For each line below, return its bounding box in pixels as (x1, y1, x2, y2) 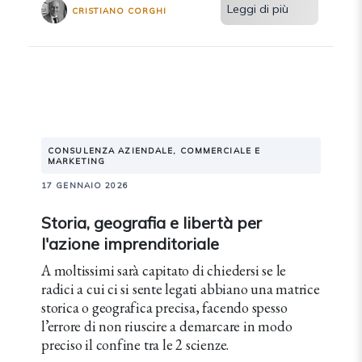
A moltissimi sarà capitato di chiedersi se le (41, 261, 287, 280)
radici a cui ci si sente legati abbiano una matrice (41, 280, 320, 298)
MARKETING (48, 156, 106, 166)
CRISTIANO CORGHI (72, 5, 166, 16)
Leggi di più (227, 2, 289, 16)
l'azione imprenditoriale (41, 234, 219, 254)
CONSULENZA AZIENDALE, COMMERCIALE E (48, 145, 261, 156)
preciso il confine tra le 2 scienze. (41, 335, 229, 354)
